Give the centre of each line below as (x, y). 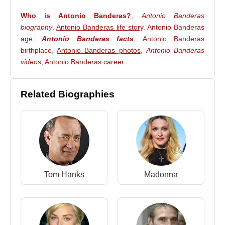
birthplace (36, 50)
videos (31, 62)
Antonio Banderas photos (99, 50)
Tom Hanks (64, 175)
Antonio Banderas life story (100, 27)
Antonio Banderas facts (88, 39)
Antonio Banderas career (84, 62)
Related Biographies (68, 94)
